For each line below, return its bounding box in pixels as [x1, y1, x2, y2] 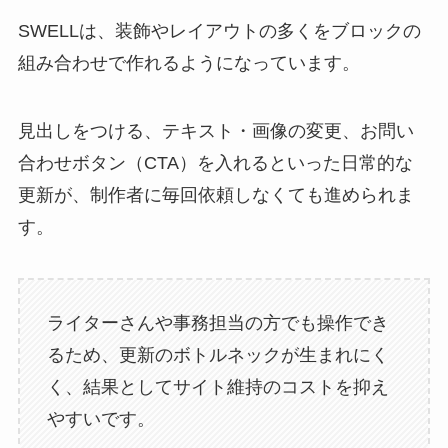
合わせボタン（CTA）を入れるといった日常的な [17, 152, 413, 173]
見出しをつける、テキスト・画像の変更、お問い [17, 120, 414, 141]
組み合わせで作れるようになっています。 [17, 52, 360, 73]
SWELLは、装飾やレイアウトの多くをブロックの [17, 20, 421, 41]
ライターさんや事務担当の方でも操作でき [46, 313, 389, 334]
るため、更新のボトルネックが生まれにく [46, 345, 389, 366]
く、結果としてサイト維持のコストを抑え [46, 377, 389, 398]
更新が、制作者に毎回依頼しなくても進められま [17, 184, 414, 205]
